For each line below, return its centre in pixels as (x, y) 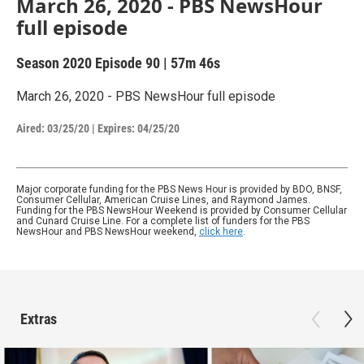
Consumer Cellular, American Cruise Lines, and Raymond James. (163, 199)
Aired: (30, 128)
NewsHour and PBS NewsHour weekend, (108, 231)
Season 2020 (56, 63)
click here (221, 231)
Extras (39, 318)
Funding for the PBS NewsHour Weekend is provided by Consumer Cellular (182, 210)
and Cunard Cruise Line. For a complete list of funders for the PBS (163, 221)
